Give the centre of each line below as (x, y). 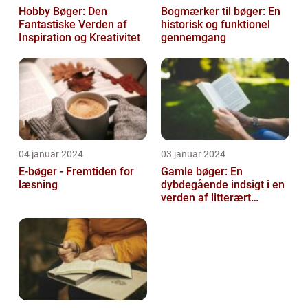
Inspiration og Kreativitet (79, 38)
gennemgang (194, 38)
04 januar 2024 (51, 154)
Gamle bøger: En (202, 172)
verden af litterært (206, 198)
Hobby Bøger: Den (63, 12)
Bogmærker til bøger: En (221, 12)
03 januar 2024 (193, 154)
